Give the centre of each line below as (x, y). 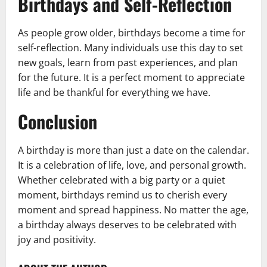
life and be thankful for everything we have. (114, 93)
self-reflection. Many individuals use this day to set (131, 48)
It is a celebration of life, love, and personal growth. (132, 165)
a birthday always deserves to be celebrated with (127, 225)
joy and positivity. (57, 240)
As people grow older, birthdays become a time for (132, 33)
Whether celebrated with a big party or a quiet (122, 180)
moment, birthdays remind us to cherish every (122, 195)
